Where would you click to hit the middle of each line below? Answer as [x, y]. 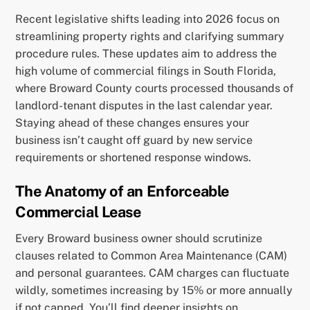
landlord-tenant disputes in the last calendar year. [144, 106]
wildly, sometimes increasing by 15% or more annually [154, 291]
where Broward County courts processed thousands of [155, 89]
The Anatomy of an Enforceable [122, 191]
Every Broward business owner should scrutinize [139, 239]
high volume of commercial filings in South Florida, [146, 71]
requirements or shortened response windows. [134, 158]
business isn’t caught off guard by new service [134, 140]
